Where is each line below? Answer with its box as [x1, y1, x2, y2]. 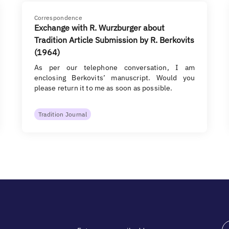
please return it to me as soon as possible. [34, 83, 173, 93]
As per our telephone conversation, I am [34, 63, 195, 72]
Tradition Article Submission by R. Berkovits [34, 35, 194, 45]
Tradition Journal [38, 110, 87, 118]
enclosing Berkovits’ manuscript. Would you [34, 73, 195, 82]
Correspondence [34, 14, 83, 21]
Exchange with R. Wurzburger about [34, 22, 165, 33]
